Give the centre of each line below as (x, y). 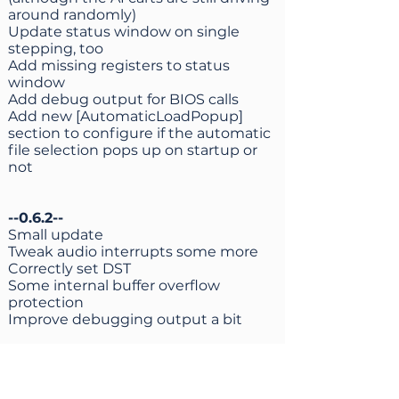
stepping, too (56, 49)
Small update (56, 235)
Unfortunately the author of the (121, 387)
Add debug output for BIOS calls (123, 99)
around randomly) (72, 15)
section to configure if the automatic (139, 133)
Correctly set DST (69, 269)
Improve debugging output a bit (125, 319)
